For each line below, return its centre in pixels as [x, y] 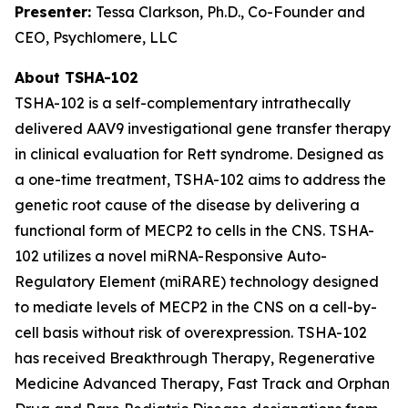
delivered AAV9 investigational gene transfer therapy [203, 128]
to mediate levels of [87, 307]
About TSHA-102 [76, 77]
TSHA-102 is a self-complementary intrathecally [183, 103]
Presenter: [55, 12]
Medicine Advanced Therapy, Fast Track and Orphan [202, 383]
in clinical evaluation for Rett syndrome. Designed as [199, 154]
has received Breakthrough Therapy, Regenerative [195, 358]
